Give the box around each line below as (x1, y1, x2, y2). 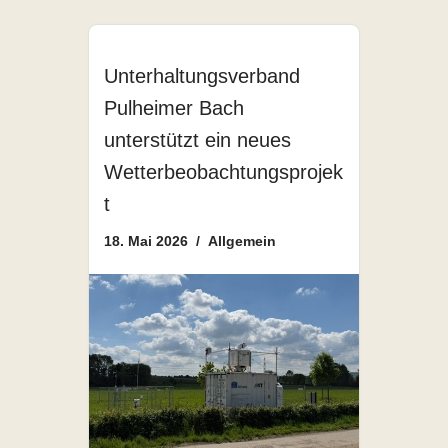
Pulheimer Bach (104, 97, 244, 120)
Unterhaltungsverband (104, 65, 300, 88)
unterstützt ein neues (104, 129, 291, 152)
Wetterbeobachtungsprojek (104, 161, 343, 184)
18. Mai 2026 (104, 234, 188, 250)
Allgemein (208, 234, 276, 250)
